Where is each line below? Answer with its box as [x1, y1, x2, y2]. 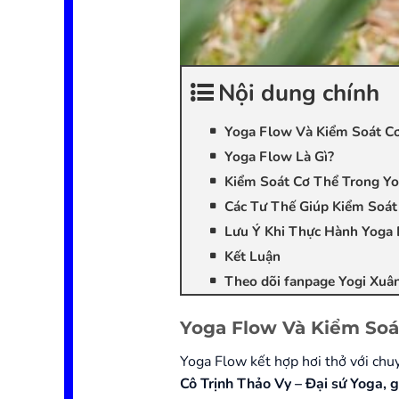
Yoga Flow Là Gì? [224, 146, 334, 166]
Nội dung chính [218, 77, 379, 109]
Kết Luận [224, 246, 281, 265]
